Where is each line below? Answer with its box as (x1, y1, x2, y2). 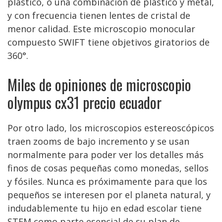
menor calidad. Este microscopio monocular (7, 23, 195, 35)
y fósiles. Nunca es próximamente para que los (7, 175, 207, 187)
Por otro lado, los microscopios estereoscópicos (7, 122, 214, 134)
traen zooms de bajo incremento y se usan (7, 135, 189, 147)
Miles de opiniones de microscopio (7, 73, 191, 96)
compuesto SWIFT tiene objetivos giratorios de (7, 36, 210, 48)
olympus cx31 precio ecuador (7, 91, 162, 113)
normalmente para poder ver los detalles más (7, 149, 204, 161)
